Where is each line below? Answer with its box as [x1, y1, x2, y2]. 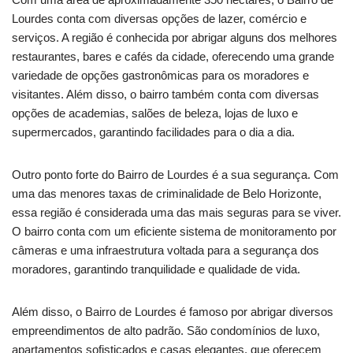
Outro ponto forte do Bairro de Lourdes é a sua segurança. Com [12, 168, 339, 182]
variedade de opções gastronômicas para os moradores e [12, 69, 309, 83]
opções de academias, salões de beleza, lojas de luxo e [12, 106, 298, 121]
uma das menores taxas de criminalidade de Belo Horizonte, [12, 187, 321, 201]
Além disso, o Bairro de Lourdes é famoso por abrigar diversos [12, 305, 333, 319]
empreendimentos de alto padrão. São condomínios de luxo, [12, 324, 320, 338]
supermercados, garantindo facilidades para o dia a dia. [12, 125, 295, 139]
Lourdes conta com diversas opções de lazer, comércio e [12, 12, 307, 26]
